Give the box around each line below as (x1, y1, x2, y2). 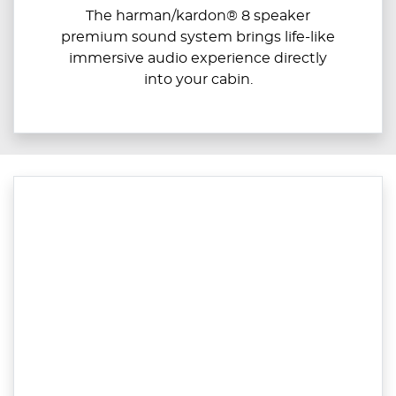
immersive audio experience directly (69, 50, 327, 65)
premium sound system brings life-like (61, 29, 335, 44)
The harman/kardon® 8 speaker (86, 8, 310, 23)
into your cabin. (143, 72, 253, 87)
